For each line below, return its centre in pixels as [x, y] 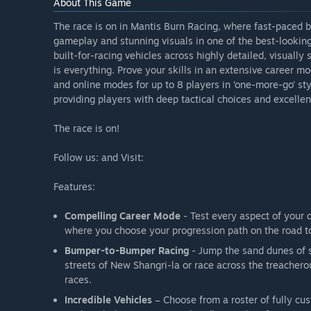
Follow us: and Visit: [99, 158]
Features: [74, 187]
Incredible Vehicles [108, 300]
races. [78, 280]
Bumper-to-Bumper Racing [127, 251]
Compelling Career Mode [124, 216]
